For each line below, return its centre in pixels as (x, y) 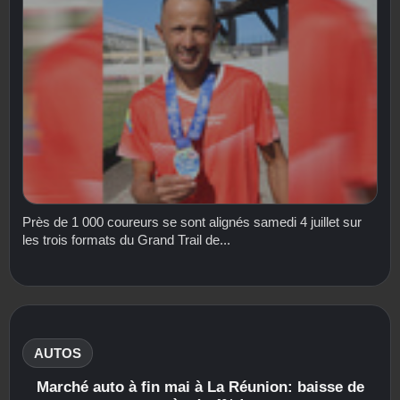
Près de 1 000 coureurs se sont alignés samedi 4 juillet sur (192, 222)
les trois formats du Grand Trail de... (126, 240)
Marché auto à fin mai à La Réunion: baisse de (200, 387)
